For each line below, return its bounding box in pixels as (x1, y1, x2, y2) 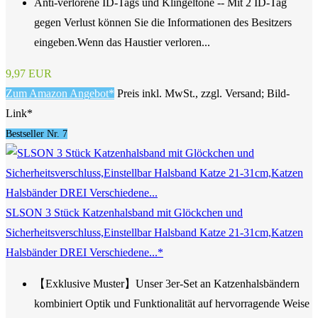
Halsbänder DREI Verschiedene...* (6, 246, 163, 258)
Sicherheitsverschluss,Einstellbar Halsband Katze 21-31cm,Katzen (6, 226, 303, 238)
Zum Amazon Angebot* (6, 87, 114, 99)
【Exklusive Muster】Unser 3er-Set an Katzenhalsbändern (34, 277, 300, 290)
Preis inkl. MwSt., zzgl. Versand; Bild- (117, 87, 290, 99)
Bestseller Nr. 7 (6, 128, 67, 139)
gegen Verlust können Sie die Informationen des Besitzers (34, 16, 292, 28)
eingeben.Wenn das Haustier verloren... (34, 35, 210, 48)
